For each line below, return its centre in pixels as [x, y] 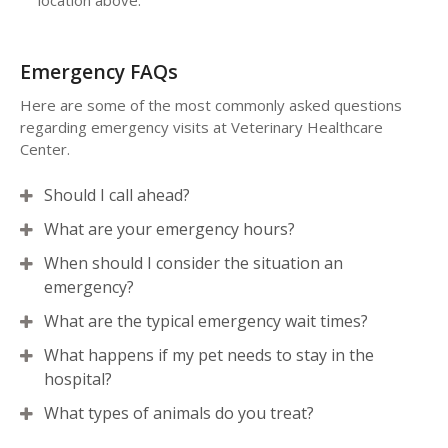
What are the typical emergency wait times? [206, 320]
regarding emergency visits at [125, 126]
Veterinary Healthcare [307, 126]
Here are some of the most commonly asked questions [211, 104]
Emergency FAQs [99, 71]
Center [43, 148]
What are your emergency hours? [169, 228]
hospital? [78, 378]
